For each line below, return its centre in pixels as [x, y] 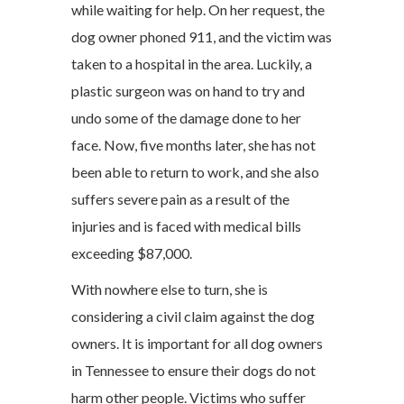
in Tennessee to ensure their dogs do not [193, 370]
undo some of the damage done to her [186, 118]
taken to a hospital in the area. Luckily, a [192, 64]
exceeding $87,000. [132, 253]
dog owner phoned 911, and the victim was [202, 37]
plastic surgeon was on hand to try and [188, 91]
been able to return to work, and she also [195, 172]
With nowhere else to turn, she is [170, 289]
